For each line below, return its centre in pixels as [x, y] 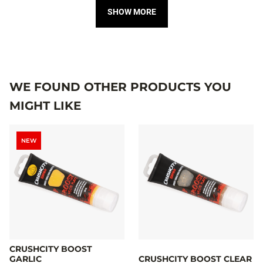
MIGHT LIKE [45, 105]
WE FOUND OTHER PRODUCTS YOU [120, 87]
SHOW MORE [131, 11]
